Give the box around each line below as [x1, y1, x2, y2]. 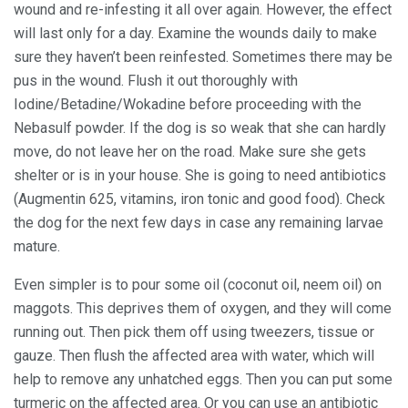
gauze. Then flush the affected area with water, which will [14, 346, 374, 364]
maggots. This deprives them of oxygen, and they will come [14, 299, 392, 317]
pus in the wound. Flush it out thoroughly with [14, 71, 298, 89]
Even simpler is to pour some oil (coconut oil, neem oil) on [14, 275, 382, 293]
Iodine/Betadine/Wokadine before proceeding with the [14, 95, 362, 113]
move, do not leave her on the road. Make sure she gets [14, 142, 366, 160]
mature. [14, 237, 60, 255]
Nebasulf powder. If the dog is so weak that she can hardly [14, 118, 386, 137]
